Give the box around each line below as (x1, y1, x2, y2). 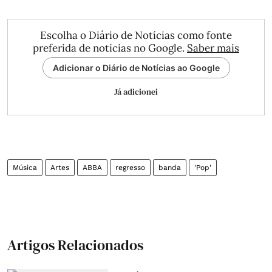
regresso (115, 163, 145, 172)
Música (13, 163, 37, 172)
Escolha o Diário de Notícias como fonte (40, 29, 232, 42)
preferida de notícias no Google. (33, 41, 187, 55)
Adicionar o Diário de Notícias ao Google (52, 63, 220, 73)
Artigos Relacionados (7, 235, 143, 255)
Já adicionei (114, 86, 158, 98)
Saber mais (187, 41, 239, 55)
